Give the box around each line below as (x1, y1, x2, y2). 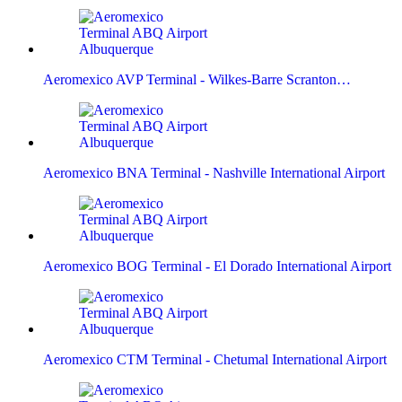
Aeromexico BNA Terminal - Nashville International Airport (43, 164, 385, 180)
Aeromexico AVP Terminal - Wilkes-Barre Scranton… (43, 71, 351, 87)
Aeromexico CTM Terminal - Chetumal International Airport (43, 351, 387, 367)
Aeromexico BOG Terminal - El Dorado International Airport (43, 258, 391, 274)
